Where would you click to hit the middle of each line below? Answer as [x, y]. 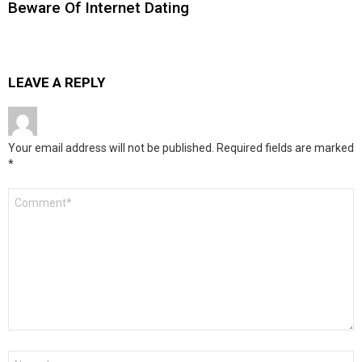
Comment [33, 195]
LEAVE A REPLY [57, 83]
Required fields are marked [285, 148]
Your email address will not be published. [111, 148]
